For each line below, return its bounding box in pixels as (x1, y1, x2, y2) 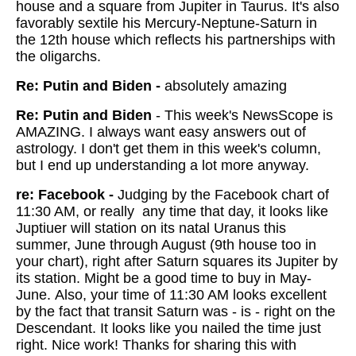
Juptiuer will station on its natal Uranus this (16, 220, 286, 236)
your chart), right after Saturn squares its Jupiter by (16, 253, 338, 269)
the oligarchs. (16, 48, 101, 64)
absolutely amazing (161, 78, 287, 94)
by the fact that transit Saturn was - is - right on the (16, 304, 335, 319)
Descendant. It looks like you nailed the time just (16, 320, 321, 336)
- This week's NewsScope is (152, 107, 333, 123)
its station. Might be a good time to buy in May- (16, 270, 311, 286)
